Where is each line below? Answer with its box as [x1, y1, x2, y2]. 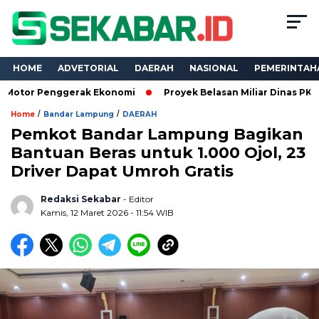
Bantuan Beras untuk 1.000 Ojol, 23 [11, 143, 305, 163]
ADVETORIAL [58, 63, 119, 74]
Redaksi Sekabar [41, 194, 121, 205]
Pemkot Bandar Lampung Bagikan [11, 125, 303, 145]
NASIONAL [189, 63, 239, 74]
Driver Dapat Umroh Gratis [11, 162, 234, 182]
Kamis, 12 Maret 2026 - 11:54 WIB [41, 207, 174, 219]
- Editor [123, 194, 154, 205]
